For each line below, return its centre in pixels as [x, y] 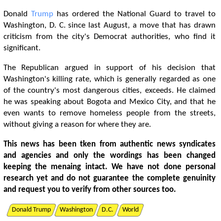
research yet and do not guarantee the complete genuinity [109, 178]
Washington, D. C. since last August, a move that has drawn [109, 25]
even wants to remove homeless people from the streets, [109, 113]
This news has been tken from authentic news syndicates [109, 144]
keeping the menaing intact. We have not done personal [109, 167]
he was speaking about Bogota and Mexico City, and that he [109, 102]
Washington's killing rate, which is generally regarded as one [109, 79]
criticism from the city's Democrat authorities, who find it [109, 37]
